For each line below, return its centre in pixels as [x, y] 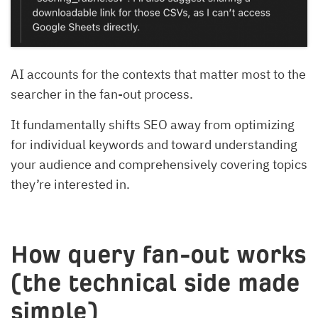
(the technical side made [155, 283]
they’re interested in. [70, 184]
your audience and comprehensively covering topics [159, 164]
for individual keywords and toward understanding [154, 144]
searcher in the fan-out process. [102, 94]
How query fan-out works [158, 254]
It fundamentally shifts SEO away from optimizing [153, 124]
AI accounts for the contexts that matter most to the [158, 74]
